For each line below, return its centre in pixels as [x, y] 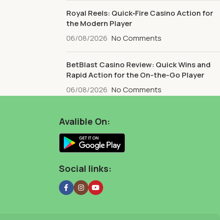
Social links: [85, 168]
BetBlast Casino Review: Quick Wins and [138, 65]
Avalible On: [84, 121]
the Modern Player [99, 23]
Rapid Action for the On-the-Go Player [135, 75]
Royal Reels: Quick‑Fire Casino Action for [139, 13]
